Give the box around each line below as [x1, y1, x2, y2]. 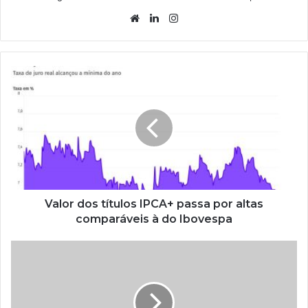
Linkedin [162, 10, 203, 24]
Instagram [181, 10, 229, 24]
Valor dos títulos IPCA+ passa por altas [45, 197, 263, 210]
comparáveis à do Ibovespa [76, 212, 232, 225]
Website [142, 10, 181, 24]
